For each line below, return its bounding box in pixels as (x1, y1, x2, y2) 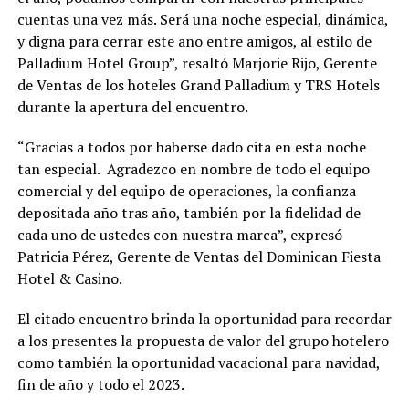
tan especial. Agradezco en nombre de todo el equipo (16, 158, 370, 179)
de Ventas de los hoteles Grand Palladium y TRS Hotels (16, 74, 380, 95)
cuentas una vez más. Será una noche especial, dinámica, (16, 8, 388, 29)
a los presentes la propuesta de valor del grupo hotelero (16, 330, 389, 351)
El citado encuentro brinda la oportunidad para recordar (16, 308, 392, 329)
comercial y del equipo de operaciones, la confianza (16, 180, 356, 201)
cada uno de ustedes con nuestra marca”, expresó (16, 224, 342, 245)
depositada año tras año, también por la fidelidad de (16, 202, 361, 223)
